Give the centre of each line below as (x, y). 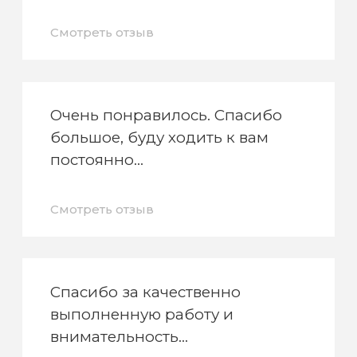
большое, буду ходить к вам (160, 137)
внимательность (115, 336)
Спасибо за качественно (146, 292)
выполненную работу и (142, 314)
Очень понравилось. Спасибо (167, 115)
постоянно (92, 159)
